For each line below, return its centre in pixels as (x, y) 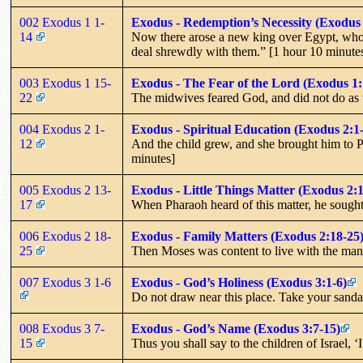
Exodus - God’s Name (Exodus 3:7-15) (236, 328)
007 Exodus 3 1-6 (67, 282)
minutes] (153, 158)
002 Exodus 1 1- (62, 22)
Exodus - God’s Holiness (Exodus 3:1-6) (239, 282)
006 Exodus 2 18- (65, 236)
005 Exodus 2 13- (65, 190)
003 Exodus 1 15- (65, 83)
